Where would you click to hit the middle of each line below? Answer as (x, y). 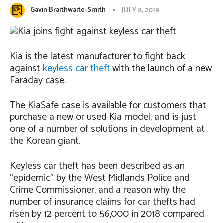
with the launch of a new (161, 68)
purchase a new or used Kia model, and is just (103, 117)
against (26, 68)
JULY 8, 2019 (141, 10)
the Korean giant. (45, 141)
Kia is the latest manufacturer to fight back (98, 56)
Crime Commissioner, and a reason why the (98, 190)
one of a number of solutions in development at (107, 129)
